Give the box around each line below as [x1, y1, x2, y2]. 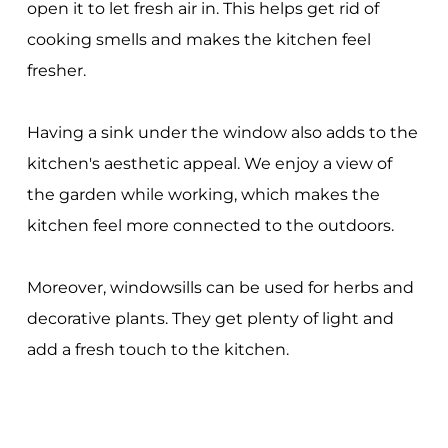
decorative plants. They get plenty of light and [26, 309, 394, 329]
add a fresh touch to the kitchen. [26, 340, 289, 360]
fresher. [26, 61, 86, 81]
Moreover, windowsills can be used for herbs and [26, 278, 414, 298]
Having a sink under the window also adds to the [26, 123, 418, 143]
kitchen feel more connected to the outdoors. [26, 216, 394, 236]
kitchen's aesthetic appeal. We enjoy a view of [26, 154, 392, 174]
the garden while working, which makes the [26, 185, 380, 205]
